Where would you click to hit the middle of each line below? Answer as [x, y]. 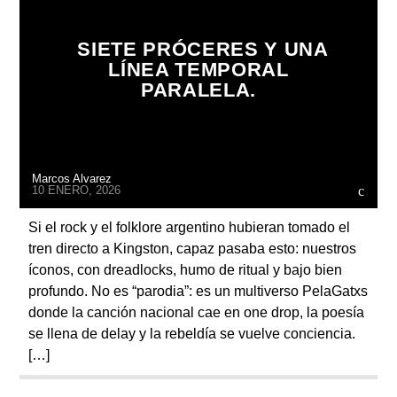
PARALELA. [198, 90]
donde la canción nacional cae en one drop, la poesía [197, 312]
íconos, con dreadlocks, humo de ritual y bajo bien [186, 269]
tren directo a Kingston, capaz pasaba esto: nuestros [193, 248]
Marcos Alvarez [73, 178]
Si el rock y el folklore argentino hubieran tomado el [190, 227]
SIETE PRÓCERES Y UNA [203, 49]
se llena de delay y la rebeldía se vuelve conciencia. [192, 333]
